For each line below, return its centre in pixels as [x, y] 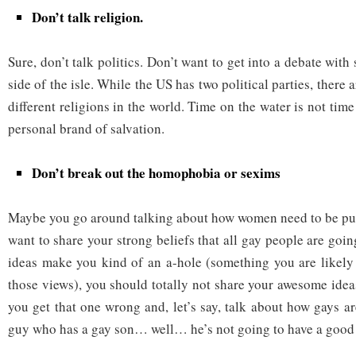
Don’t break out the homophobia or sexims [156, 172]
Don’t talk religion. [87, 17]
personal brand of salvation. [86, 128]
